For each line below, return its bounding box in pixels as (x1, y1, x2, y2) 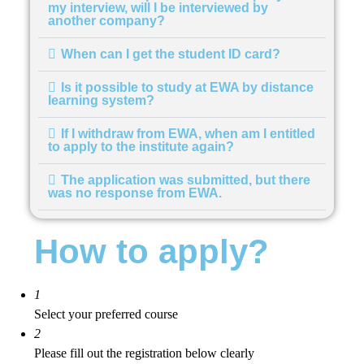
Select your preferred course (34, 307, 179, 322)
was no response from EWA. (48, 186, 223, 201)
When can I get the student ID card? (61, 47, 281, 62)
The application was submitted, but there (61, 173, 311, 188)
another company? (48, 14, 166, 28)
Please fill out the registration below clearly (34, 346, 255, 361)
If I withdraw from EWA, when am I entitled (61, 127, 316, 141)
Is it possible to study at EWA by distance (61, 80, 314, 95)
